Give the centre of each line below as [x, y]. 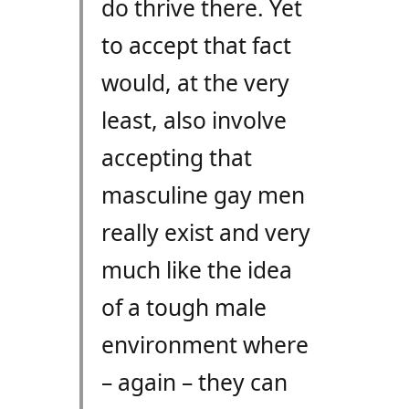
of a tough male [184, 308]
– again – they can [194, 383]
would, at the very [195, 83]
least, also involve [194, 121]
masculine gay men [203, 195]
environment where [204, 345]
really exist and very [205, 233]
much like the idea [196, 270]
